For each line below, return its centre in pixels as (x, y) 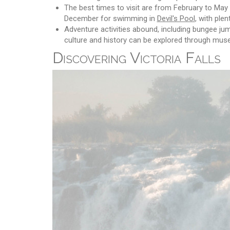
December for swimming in (110, 18)
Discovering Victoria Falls (137, 57)
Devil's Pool (176, 18)
